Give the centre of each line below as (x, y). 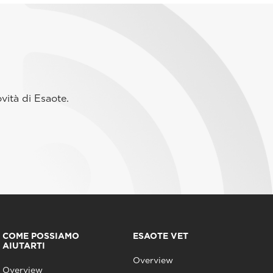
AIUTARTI (23, 245)
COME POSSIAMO (41, 236)
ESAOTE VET (161, 236)
